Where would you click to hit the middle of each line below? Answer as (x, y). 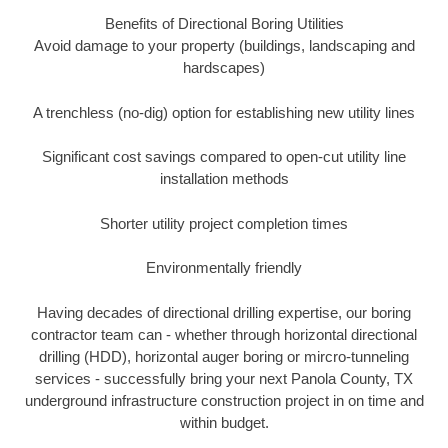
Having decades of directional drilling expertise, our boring (224, 312)
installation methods (224, 179)
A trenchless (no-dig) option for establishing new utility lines (224, 112)
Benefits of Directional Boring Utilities (224, 24)
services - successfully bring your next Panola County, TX (224, 378)
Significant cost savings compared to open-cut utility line (224, 157)
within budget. (224, 422)
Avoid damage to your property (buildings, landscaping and (224, 46)
